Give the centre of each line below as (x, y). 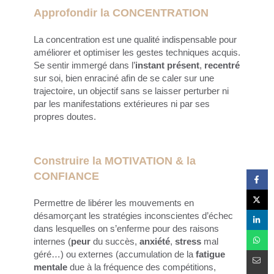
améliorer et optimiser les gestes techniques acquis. (137, 52)
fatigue (210, 254)
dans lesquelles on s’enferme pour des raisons (126, 228)
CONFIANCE (68, 176)
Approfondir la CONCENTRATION (123, 13)
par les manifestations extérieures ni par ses (122, 103)
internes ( (52, 241)
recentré (222, 65)
